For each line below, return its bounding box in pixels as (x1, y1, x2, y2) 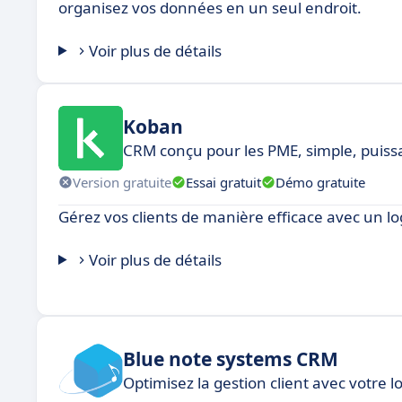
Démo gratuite (275, 172, 365, 191)
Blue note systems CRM (123, 345, 338, 371)
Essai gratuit (186, 172, 261, 191)
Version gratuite (73, 172, 171, 191)
